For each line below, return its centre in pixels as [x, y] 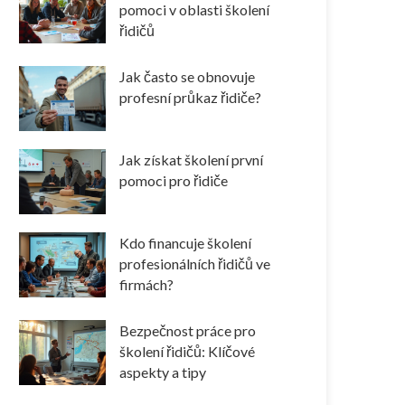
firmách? [147, 285]
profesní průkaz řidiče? [191, 97]
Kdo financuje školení [186, 243]
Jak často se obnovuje [188, 76]
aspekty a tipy [163, 372]
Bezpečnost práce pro [188, 331]
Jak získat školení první [192, 160]
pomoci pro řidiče [174, 181]
